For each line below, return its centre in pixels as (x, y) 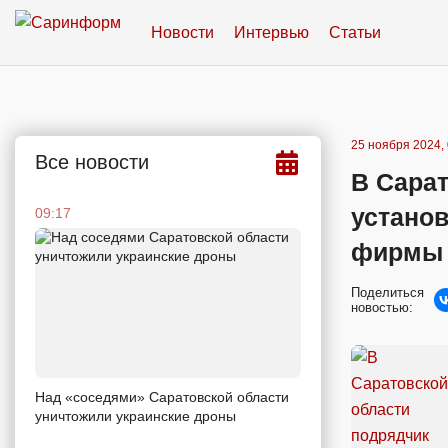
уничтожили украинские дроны (135, 415)
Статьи (355, 32)
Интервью (271, 32)
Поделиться (387, 292)
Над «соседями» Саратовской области (162, 396)
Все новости (92, 162)
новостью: (382, 307)
